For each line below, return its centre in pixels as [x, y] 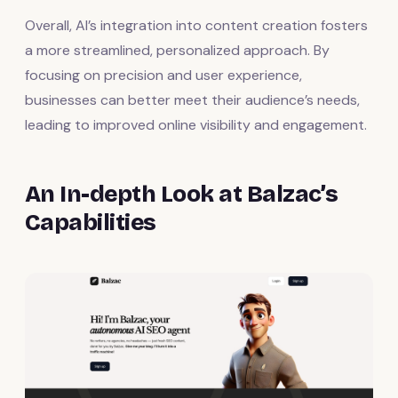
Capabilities [91, 222]
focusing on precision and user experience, [163, 75]
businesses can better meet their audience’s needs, [192, 99]
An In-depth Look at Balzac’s [182, 194]
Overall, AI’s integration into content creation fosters [196, 25]
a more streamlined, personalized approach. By [177, 50]
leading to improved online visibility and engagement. [196, 124]
